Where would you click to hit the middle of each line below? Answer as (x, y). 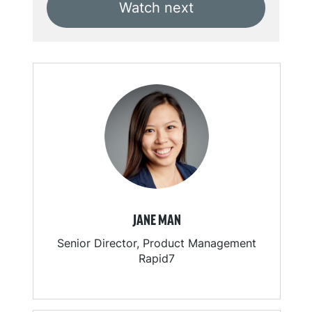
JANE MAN (157, 221)
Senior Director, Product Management (157, 243)
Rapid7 (157, 259)
